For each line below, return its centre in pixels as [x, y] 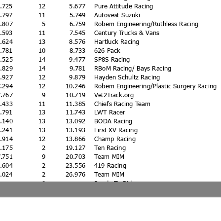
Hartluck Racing [117, 40]
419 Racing [110, 165]
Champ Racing [115, 138]
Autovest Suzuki [117, 14]
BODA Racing [113, 120]
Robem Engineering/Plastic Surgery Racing [156, 85]
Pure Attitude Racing [124, 5]
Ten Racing [110, 147]
